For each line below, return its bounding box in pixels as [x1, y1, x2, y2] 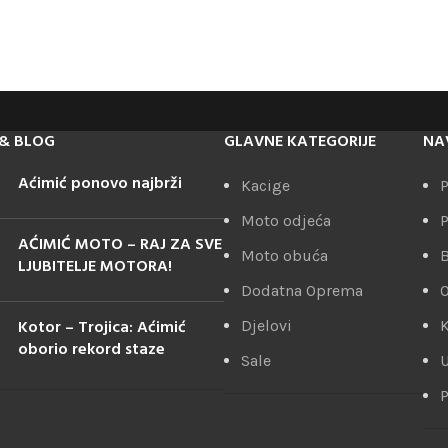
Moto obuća [241, 246, 328, 265]
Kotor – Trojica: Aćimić [18, 315, 186, 341]
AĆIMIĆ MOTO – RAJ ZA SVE [18, 232, 222, 258]
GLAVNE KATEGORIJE [224, 129, 376, 155]
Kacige [241, 176, 290, 195]
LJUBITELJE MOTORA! [18, 254, 172, 280]
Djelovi [241, 316, 292, 335]
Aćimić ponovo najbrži [18, 171, 182, 197]
